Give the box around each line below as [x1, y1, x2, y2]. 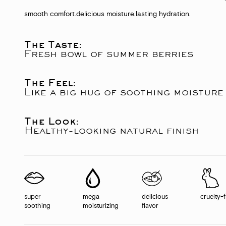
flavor [141, 202, 158, 211]
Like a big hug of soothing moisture [24, 86, 223, 98]
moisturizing [83, 202, 119, 211]
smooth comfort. [24, 10, 76, 20]
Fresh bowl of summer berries [24, 47, 193, 60]
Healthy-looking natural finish [24, 124, 199, 137]
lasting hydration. [136, 10, 191, 20]
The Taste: [24, 38, 82, 51]
